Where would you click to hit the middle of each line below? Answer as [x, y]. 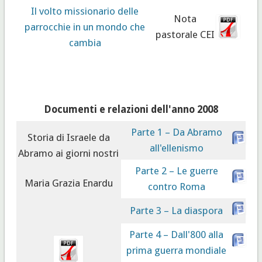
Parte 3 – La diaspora [177, 210]
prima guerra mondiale [177, 250]
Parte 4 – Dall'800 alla [177, 234]
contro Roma [176, 186]
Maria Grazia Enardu [68, 183]
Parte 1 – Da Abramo [176, 132]
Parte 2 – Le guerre [176, 170]
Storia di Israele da [68, 137]
